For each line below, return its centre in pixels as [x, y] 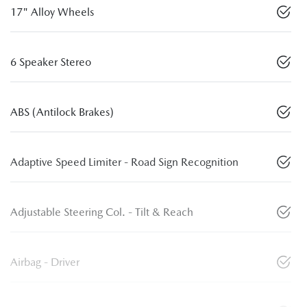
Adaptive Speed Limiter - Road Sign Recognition [124, 162]
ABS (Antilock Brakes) [62, 112]
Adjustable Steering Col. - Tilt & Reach [102, 212]
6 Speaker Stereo [51, 62]
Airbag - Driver [45, 262]
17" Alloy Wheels [52, 12]
